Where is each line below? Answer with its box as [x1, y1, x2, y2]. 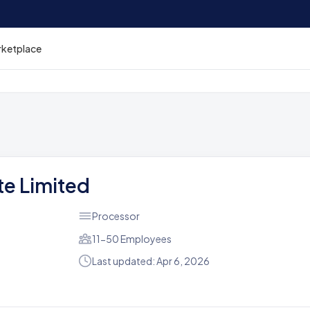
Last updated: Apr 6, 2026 [91, 255, 210, 267]
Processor [91, 209, 140, 222]
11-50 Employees [91, 232, 172, 245]
